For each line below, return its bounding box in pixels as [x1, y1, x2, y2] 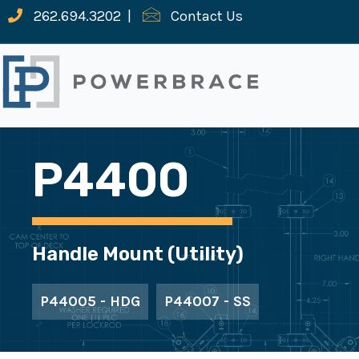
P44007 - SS [164, 292, 251, 311]
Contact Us [171, 7, 243, 25]
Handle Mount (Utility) [32, 243, 244, 266]
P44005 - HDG [40, 292, 140, 311]
